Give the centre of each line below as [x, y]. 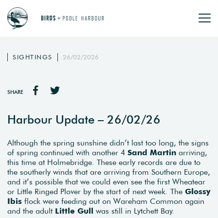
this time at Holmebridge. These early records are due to [104, 162]
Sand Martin [152, 152]
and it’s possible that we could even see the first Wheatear [106, 181]
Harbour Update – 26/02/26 [84, 119]
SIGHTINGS [33, 57]
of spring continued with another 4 [67, 152]
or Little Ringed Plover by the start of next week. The [96, 191]
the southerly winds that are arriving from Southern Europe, [109, 172]
